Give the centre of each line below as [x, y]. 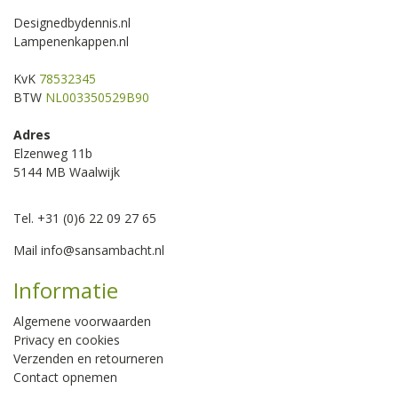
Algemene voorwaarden [82, 322]
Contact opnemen [65, 378]
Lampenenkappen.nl [71, 42]
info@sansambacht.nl [103, 251]
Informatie [66, 291]
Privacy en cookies [67, 340]
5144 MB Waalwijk [67, 172]
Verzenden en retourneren [88, 359]
